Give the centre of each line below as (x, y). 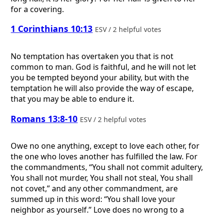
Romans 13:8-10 (44, 118)
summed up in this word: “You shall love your (93, 199)
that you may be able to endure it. (73, 99)
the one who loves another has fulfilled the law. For (104, 157)
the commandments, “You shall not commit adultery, (107, 167)
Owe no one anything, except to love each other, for (105, 146)
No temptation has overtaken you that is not (92, 56)
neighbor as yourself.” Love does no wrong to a (98, 210)
